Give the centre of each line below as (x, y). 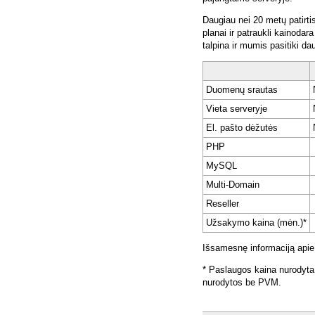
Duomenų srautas (242, 90)
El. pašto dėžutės (242, 128)
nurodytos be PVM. (242, 283)
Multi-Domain (233, 185)
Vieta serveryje (237, 109)
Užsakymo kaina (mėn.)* (256, 223)
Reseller (223, 204)
